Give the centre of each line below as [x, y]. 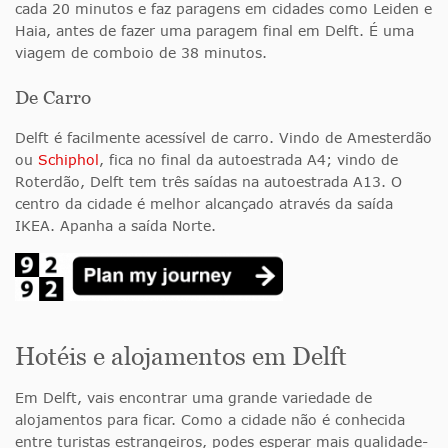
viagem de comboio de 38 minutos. [141, 52]
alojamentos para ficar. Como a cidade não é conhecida [210, 419]
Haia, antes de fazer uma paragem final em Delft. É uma [214, 30]
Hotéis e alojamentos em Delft [181, 355]
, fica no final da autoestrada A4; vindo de [248, 159]
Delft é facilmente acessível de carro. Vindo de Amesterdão [223, 137]
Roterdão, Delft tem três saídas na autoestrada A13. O [208, 181]
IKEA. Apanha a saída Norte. [115, 225]
